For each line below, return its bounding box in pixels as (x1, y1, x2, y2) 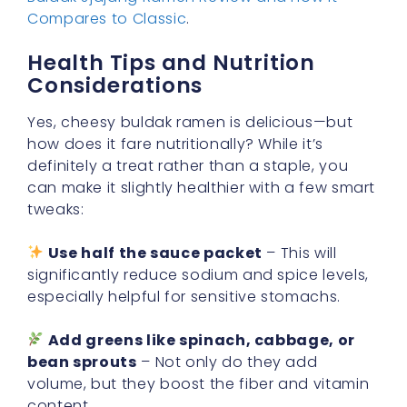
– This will (262, 242, 337, 263)
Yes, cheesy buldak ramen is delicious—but (27, 111, 353, 133)
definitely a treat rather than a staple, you (27, 154, 349, 176)
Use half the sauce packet (47, 242, 263, 263)
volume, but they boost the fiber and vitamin (27, 372, 370, 394)
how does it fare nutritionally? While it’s (27, 133, 323, 154)
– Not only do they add (136, 351, 318, 372)
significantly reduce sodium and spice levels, (27, 263, 369, 285)
